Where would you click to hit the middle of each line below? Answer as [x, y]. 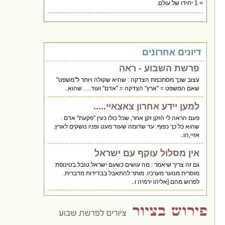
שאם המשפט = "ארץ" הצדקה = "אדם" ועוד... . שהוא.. [132, 88]
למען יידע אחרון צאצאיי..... [147, 106]
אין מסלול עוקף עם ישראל [147, 153]
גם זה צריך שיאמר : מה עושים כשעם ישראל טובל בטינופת [128, 164]
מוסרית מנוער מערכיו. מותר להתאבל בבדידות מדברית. [132, 173]
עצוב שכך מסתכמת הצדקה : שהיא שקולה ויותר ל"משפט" [128, 80]
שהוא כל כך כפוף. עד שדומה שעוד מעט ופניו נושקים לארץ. [127, 126]
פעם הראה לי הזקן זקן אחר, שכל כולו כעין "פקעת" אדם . [130, 118]
